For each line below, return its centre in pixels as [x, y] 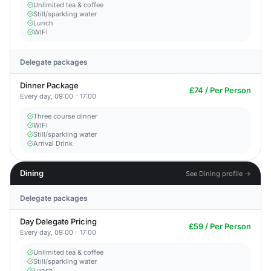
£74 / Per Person [220, 90]
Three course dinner [65, 116]
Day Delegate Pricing [58, 221]
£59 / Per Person [220, 226]
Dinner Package [49, 85]
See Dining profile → [218, 173]
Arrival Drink [53, 143]
